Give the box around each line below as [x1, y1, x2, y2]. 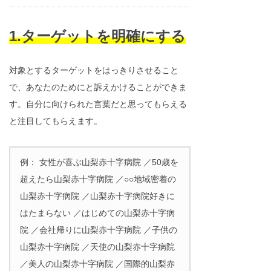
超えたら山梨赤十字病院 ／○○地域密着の [20, 174, 176, 184]
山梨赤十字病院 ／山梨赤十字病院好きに [20, 191, 175, 201]
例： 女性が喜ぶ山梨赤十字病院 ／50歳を [20, 157, 178, 167]
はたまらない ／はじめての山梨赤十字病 [20, 208, 175, 218]
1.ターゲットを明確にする [9, 28, 186, 44]
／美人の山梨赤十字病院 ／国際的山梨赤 [20, 259, 175, 269]
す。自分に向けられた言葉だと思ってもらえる [9, 99, 187, 109]
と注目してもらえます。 [9, 116, 102, 126]
